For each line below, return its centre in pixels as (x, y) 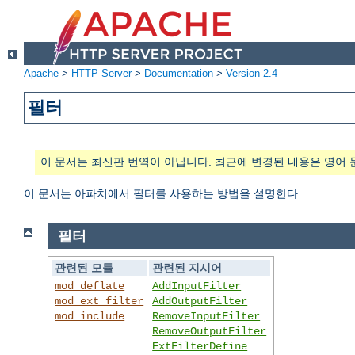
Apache (41, 74)
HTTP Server (101, 74)
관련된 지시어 (187, 267)
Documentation (179, 74)
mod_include (90, 316)
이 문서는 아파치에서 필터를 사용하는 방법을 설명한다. (162, 194)
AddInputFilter (197, 286)
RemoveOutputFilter (210, 331)
